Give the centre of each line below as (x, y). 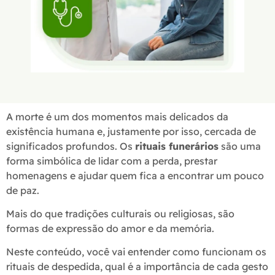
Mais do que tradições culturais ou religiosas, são (120, 214)
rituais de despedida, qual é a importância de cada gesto (137, 267)
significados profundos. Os (71, 146)
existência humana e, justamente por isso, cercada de (131, 131)
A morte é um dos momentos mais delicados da (117, 116)
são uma (240, 146)
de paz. (24, 190)
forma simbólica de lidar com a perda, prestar (112, 161)
